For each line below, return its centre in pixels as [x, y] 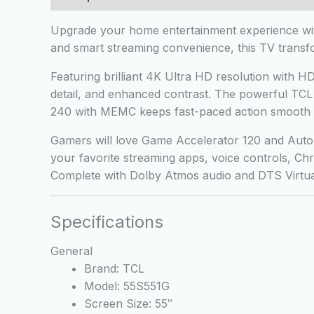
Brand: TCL [114, 269]
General [71, 251]
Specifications [107, 222]
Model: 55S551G [127, 286]
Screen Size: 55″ [128, 304]
